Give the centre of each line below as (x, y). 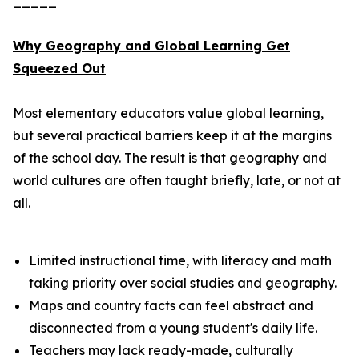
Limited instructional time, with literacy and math (180, 260)
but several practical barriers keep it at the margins (172, 135)
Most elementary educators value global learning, (168, 113)
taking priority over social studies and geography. (183, 283)
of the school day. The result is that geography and (170, 158)
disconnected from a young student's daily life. (173, 328)
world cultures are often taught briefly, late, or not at (177, 180)
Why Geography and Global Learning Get (151, 46)
